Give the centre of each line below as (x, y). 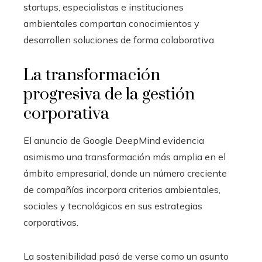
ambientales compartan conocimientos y (111, 23)
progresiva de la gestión (109, 94)
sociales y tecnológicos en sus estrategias (113, 206)
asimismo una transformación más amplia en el (125, 156)
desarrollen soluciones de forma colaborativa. (120, 39)
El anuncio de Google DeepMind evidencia (114, 140)
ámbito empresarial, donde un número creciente (125, 173)
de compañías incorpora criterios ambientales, (122, 189)
